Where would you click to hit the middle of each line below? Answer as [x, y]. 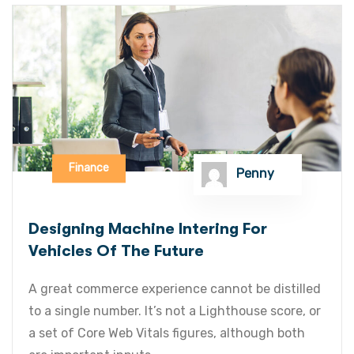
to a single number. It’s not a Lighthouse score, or [175, 311]
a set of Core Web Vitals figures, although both [167, 333]
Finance [89, 168]
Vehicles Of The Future [116, 250]
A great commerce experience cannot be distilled [175, 288]
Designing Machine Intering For [148, 228]
